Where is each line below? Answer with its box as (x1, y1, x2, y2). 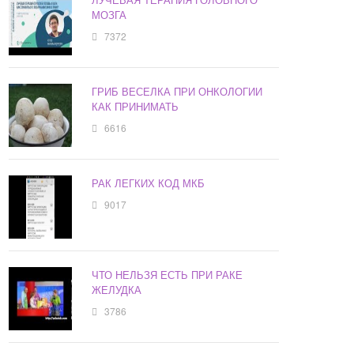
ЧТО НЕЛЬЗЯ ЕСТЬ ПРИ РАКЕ (92, 267, 243, 283)
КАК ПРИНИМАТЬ (92, 99, 179, 115)
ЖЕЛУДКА (92, 282, 142, 298)
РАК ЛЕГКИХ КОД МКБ (92, 175, 205, 191)
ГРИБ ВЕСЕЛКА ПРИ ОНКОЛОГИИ (92, 84, 263, 100)
